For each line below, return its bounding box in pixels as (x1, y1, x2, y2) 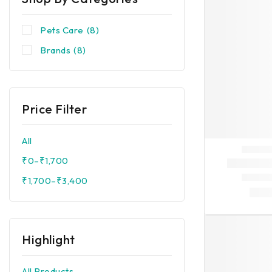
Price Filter (22, 101, 87, 117)
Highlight (22, 232, 75, 247)
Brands (40, 44, 70, 56)
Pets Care (40, 24, 84, 36)
